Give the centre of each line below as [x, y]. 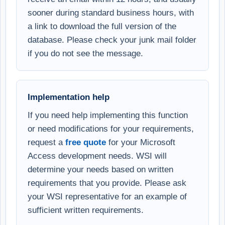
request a [46, 142]
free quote [86, 142]
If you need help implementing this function [108, 115]
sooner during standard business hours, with [111, 12]
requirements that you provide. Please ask [107, 183]
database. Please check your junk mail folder [112, 39]
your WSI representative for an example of [107, 196]
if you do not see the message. [85, 53]
